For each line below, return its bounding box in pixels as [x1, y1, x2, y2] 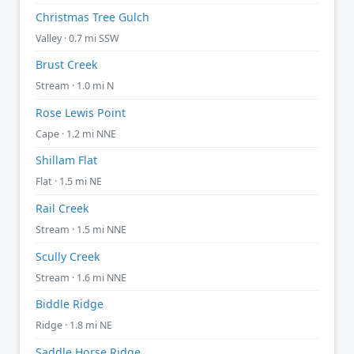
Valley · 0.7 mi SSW [36, 31, 119, 45]
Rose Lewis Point [36, 104, 126, 120]
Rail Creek [36, 200, 89, 216]
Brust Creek [36, 57, 98, 73]
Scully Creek [36, 248, 100, 264]
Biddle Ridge [36, 296, 104, 312]
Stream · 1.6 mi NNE [36, 270, 126, 284]
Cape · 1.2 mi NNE [36, 126, 116, 141]
